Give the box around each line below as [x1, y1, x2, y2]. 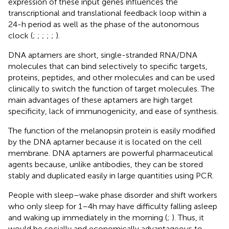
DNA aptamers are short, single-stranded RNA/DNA [8, 50, 197, 60]
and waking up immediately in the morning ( [8, 212, 167, 222]
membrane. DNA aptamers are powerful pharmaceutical [8, 148, 213, 158]
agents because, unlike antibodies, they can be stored [8, 159, 203, 169]
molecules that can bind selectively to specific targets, [8, 61, 208, 71]
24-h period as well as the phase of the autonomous [8, 19, 199, 29]
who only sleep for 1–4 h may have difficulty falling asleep [8, 201, 217, 211]
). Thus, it [172, 212, 204, 222]
